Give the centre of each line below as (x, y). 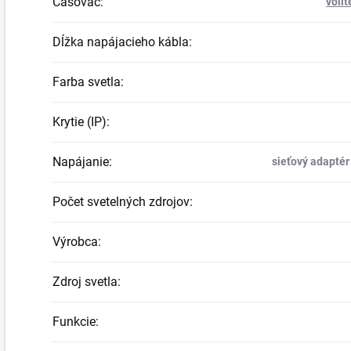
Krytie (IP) (80, 122)
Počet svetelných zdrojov (121, 202)
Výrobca (75, 242)
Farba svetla (87, 82)
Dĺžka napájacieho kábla (121, 42)
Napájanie (81, 162)
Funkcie (74, 322)
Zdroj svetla (85, 282)
